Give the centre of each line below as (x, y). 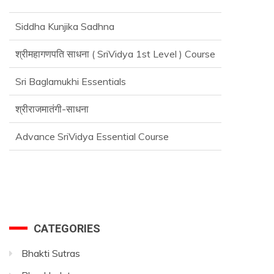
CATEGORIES (67, 228)
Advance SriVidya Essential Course (92, 135)
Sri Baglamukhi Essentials (71, 80)
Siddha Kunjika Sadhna (65, 25)
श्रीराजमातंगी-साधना (52, 108)
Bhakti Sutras (51, 253)
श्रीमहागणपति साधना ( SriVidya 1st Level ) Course (115, 53)
